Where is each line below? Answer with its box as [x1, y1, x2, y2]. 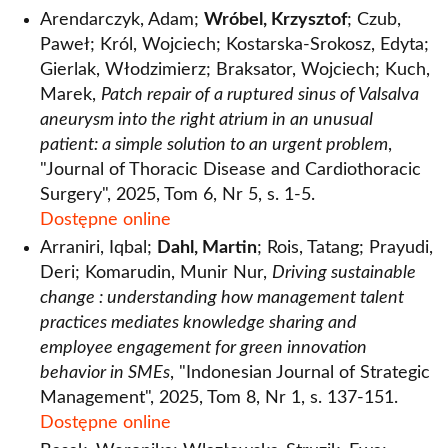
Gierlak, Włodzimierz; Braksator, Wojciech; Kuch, [40, 61, 430, 79]
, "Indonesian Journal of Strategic [170, 364, 430, 382]
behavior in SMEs [40, 364, 170, 382]
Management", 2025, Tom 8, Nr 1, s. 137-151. [40, 389, 398, 407]
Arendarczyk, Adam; [40, 11, 204, 29]
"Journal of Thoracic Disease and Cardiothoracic [40, 161, 421, 179]
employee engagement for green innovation [40, 339, 367, 357]
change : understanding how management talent [40, 289, 404, 307]
